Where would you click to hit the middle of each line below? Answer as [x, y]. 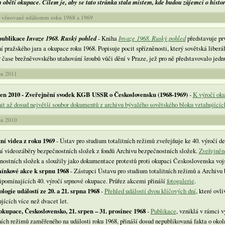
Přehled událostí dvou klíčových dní [150, 191]
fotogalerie [180, 181]
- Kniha [107, 38]
